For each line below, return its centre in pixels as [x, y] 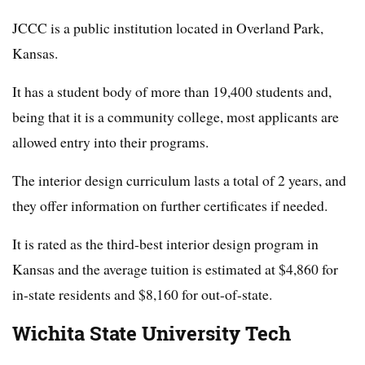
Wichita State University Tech [152, 334]
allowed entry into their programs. [110, 142]
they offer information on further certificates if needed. [170, 206]
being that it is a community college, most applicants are [176, 117]
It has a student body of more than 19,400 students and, [172, 92]
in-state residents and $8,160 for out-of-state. [142, 295]
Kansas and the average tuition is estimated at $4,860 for [175, 269]
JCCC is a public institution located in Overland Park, [168, 28]
